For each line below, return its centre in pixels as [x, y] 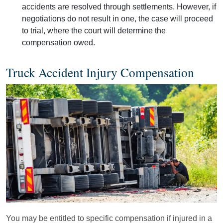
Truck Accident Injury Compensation [100, 72]
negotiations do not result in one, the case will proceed [117, 18]
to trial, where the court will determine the [94, 30]
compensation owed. [58, 42]
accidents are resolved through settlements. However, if [119, 6]
